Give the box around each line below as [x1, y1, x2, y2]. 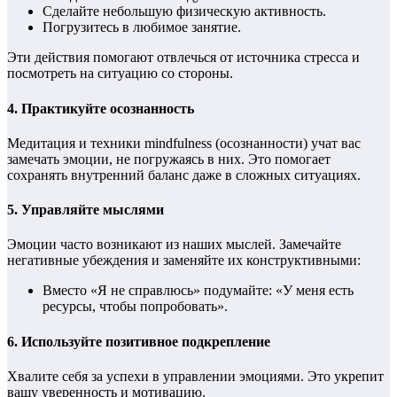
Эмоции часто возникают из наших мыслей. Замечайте [7, 237, 341, 253]
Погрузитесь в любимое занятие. [43, 19, 241, 35]
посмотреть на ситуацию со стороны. [7, 66, 233, 82]
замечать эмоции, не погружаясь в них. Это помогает [7, 151, 331, 167]
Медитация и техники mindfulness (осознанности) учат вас [7, 135, 361, 151]
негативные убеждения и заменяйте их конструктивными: [7, 253, 361, 269]
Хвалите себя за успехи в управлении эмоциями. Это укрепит [7, 369, 384, 384]
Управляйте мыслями [21, 202, 164, 218]
